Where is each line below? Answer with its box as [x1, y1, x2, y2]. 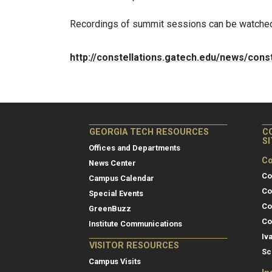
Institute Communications [89, 219, 182, 228]
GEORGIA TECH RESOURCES [89, 126, 209, 137]
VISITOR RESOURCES [89, 240, 179, 251]
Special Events [89, 188, 143, 198]
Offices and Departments [89, 143, 180, 152]
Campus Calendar [89, 173, 154, 183]
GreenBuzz [89, 203, 131, 213]
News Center [89, 158, 136, 168]
